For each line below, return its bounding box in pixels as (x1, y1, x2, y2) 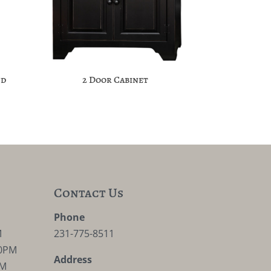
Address (54, 253, 93, 267)
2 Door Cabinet (82, 73, 149, 87)
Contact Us (54, 184, 124, 203)
